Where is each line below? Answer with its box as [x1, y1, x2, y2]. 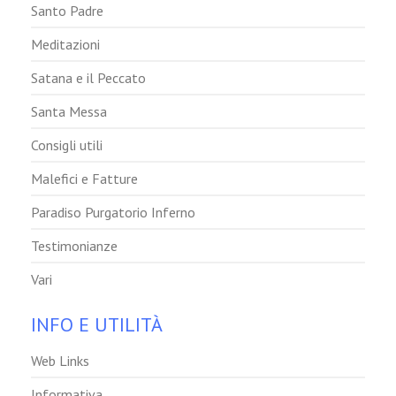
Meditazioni [31, 34, 100, 53]
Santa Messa [31, 102, 107, 120]
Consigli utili [31, 135, 103, 154]
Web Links [31, 351, 89, 369]
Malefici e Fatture [31, 169, 138, 187]
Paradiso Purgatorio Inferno [31, 202, 195, 221]
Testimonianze [31, 236, 118, 255]
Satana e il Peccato [31, 68, 146, 87]
